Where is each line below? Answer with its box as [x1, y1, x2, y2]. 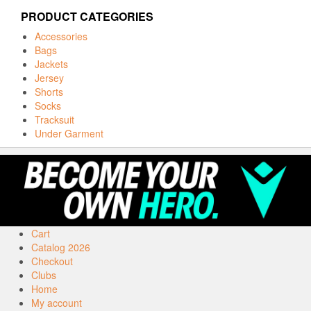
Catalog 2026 [31, 239, 90, 254]
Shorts [35, 85, 63, 99]
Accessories [35, 29, 87, 44]
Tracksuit [35, 112, 74, 127]
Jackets [35, 57, 68, 72]
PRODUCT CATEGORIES [21, 8, 153, 25]
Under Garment [35, 126, 103, 141]
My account [31, 295, 82, 310]
